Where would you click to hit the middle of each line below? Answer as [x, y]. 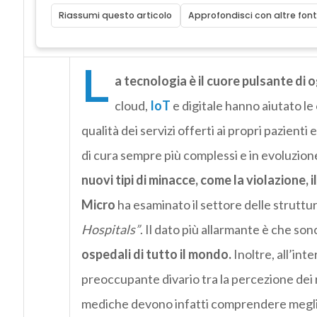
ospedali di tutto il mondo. [156, 254]
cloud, [132, 106]
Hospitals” [110, 230]
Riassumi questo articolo [116, 16]
